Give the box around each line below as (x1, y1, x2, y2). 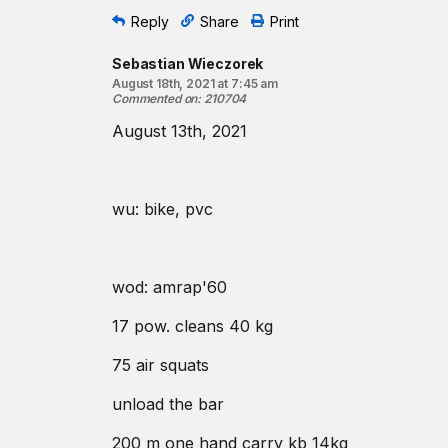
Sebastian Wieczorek (112, 55, 264, 72)
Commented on (112, 91, 198, 106)
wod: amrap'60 (112, 277, 227, 297)
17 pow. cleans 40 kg (112, 316, 273, 336)
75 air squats (112, 355, 209, 375)
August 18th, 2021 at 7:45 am (112, 76, 279, 91)
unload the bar (112, 394, 224, 414)
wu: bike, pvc (112, 199, 213, 219)
